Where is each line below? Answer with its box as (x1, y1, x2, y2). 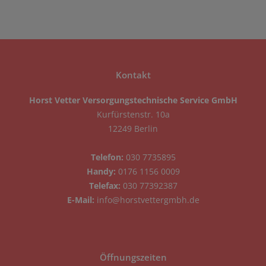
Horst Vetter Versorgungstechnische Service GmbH (28, 94, 237, 106)
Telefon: (90, 151, 123, 163)
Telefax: (88, 180, 121, 192)
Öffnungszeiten (99, 251, 167, 264)
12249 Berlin (108, 123, 158, 135)
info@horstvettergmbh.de (96, 194, 199, 206)
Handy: (86, 166, 116, 178)
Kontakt (115, 69, 151, 81)
